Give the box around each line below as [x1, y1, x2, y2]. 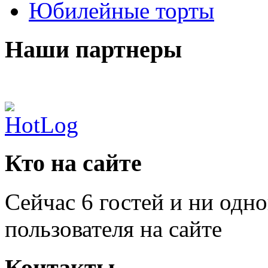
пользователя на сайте [5, 216, 222, 242]
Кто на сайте [5, 150, 142, 177]
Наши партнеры [5, 35, 182, 63]
